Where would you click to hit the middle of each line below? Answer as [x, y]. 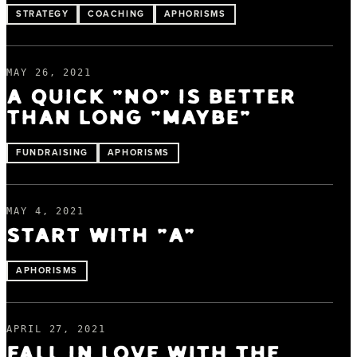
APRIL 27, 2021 [56, 329]
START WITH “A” [101, 236]
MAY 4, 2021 [46, 211]
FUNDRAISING [52, 152]
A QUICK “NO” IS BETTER [151, 97]
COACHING [116, 13]
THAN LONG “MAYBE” [129, 118]
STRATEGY [43, 13]
